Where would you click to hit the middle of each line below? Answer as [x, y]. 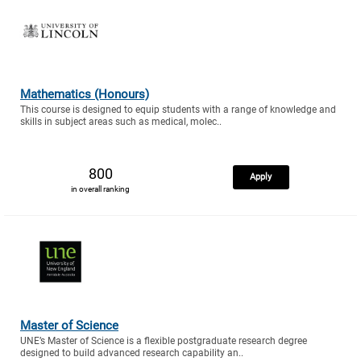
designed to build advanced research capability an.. [132, 353]
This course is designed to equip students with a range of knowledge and [178, 110]
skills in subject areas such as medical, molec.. [121, 122]
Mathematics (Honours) [85, 94]
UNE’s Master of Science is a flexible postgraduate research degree [164, 341]
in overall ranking [100, 189]
